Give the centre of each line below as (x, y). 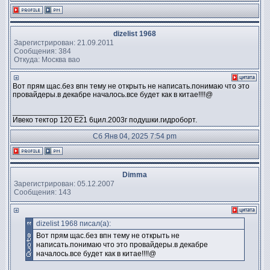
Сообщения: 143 (42, 192)
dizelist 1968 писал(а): (73, 224)
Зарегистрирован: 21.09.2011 (64, 42)
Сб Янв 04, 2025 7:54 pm (135, 136)
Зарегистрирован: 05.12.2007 (64, 184)
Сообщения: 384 (42, 51)
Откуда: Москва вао (47, 59)
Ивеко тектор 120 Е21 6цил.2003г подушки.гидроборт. (105, 120)
